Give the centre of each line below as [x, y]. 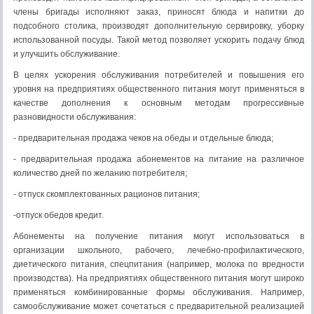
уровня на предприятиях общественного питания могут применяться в [159, 89]
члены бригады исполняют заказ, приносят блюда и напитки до [159, 12]
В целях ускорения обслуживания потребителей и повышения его [159, 75]
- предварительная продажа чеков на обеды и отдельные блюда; [143, 138]
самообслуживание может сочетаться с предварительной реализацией [159, 306]
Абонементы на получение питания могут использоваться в [159, 236]
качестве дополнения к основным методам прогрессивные [159, 103]
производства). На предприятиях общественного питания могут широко [159, 278]
